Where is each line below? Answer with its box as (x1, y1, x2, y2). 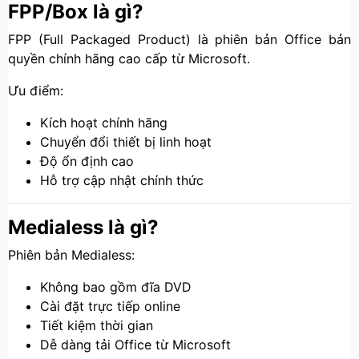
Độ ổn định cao (40, 153, 134, 169)
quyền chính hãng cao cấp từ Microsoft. (8, 50, 250, 67)
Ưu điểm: (8, 83, 63, 99)
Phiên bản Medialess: (8, 247, 135, 263)
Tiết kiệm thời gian (40, 317, 153, 333)
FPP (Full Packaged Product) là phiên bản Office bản (8, 31, 351, 47)
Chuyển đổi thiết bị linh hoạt (40, 134, 212, 150)
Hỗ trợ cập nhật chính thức (40, 172, 204, 188)
